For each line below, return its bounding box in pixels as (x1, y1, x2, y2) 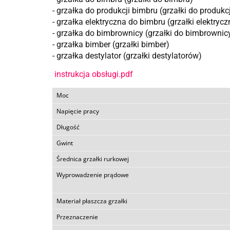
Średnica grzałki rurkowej (56, 155, 129, 163)
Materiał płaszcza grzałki (56, 197, 127, 205)
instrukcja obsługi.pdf (54, 69, 133, 79)
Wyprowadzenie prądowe (56, 170, 129, 179)
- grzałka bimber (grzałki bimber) (52, 40, 169, 49)
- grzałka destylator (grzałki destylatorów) (52, 51, 202, 61)
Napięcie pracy (56, 107, 99, 116)
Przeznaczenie (56, 213, 98, 221)
